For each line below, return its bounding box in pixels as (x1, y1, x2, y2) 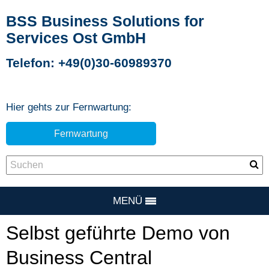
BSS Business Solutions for (6, 12, 204, 29)
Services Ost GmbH (6, 29, 146, 46)
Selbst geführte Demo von (6, 222, 230, 244)
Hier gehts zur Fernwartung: (6, 101, 131, 113)
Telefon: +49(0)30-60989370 (6, 55, 172, 70)
